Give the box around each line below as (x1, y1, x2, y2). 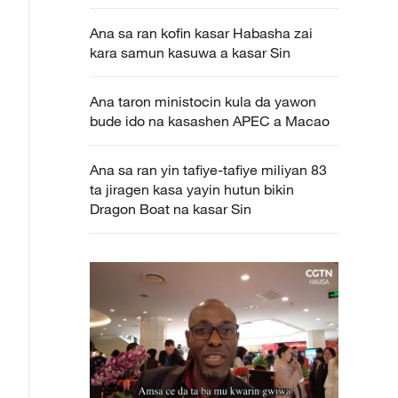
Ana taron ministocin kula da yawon (90, 92, 316, 110)
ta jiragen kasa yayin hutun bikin (90, 180, 294, 198)
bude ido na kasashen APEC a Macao (90, 112, 330, 130)
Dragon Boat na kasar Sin (90, 200, 251, 218)
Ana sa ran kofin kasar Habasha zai (90, 24, 313, 42)
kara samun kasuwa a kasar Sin (90, 44, 291, 61)
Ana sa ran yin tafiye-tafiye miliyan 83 (90, 161, 327, 179)
